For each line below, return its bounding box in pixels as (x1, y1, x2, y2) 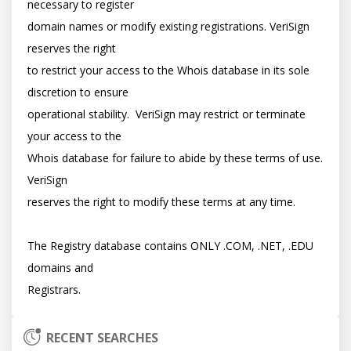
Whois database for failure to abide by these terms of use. (27, 150, 323, 165)
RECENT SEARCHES (46, 329, 159, 346)
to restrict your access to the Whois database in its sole (27, 63, 309, 78)
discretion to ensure (27, 85, 128, 100)
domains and (27, 260, 93, 275)
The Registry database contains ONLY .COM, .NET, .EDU (27, 238, 313, 253)
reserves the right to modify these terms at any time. (27, 194, 295, 209)
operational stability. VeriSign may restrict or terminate (27, 107, 306, 121)
